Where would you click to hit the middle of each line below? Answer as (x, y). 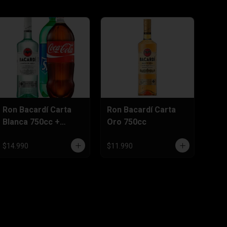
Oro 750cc (127, 122)
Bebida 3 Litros (31, 134)
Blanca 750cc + (31, 122)
